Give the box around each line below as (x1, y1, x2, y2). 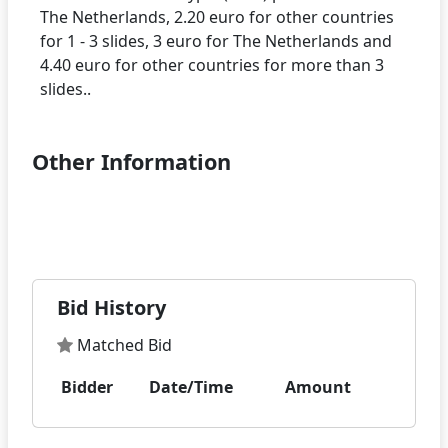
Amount (285, 376, 351, 399)
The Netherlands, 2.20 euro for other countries (40, 6, 394, 29)
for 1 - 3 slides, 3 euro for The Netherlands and (40, 30, 392, 53)
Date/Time (149, 376, 233, 399)
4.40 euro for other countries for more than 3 (40, 54, 384, 77)
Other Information (32, 147, 231, 177)
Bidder (61, 376, 113, 399)
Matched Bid (73, 334, 172, 357)
